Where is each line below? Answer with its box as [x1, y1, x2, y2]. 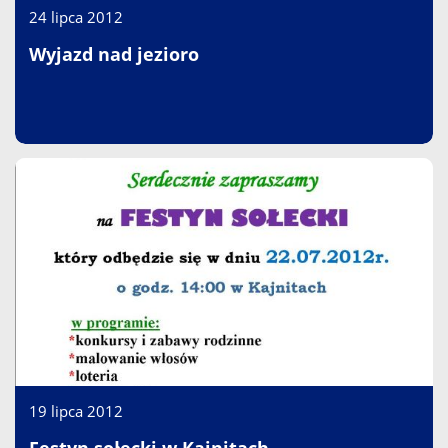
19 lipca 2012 [29, 401, 123, 421]
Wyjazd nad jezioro [29, 42, 199, 66]
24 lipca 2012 [29, 7, 123, 27]
